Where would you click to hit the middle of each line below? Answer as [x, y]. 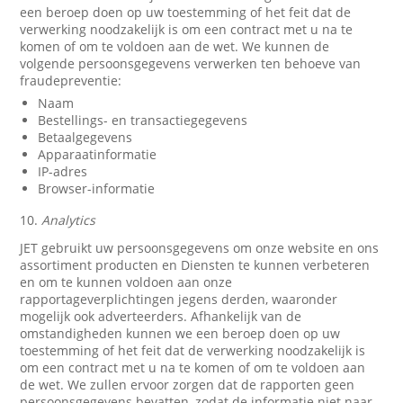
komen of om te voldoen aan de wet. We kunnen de [175, 46]
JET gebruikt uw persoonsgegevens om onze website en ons [200, 248]
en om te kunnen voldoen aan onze [126, 282]
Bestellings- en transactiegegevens [143, 120]
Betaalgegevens [85, 137]
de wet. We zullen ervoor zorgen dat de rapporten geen [188, 385]
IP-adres [63, 171]
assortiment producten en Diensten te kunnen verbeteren [195, 265]
